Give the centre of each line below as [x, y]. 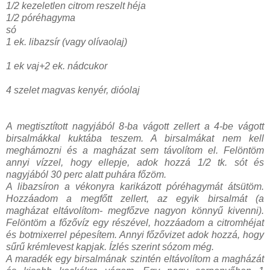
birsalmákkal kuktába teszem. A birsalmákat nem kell [135, 138]
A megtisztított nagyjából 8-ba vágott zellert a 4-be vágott [135, 126]
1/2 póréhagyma [41, 17]
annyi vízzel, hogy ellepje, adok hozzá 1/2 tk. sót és [135, 162]
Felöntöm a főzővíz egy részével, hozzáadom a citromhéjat [135, 222]
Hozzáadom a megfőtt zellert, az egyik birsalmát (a [135, 198]
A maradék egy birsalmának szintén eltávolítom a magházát [135, 259]
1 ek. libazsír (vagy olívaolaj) [67, 42]
